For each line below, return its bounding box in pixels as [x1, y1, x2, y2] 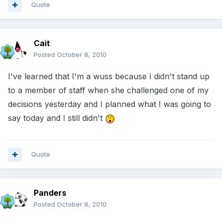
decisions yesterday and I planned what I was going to [8, 99, 211, 110]
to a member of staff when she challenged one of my [8, 85, 209, 96]
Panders [34, 188, 66, 198]
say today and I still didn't [8, 113, 105, 123]
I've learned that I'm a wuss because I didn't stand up [8, 71, 210, 82]
